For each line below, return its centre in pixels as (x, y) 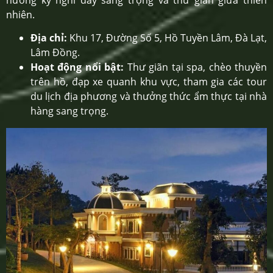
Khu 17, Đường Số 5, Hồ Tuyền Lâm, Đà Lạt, (167, 38)
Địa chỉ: (49, 38)
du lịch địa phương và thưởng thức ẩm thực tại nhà (149, 97)
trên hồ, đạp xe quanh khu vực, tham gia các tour (149, 82)
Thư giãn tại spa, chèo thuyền (196, 67)
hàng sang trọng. (69, 111)
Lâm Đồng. (55, 53)
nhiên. (20, 14)
